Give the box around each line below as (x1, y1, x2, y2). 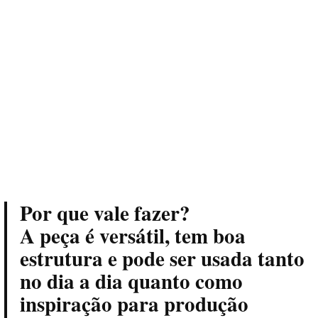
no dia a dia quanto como (20, 265, 243, 296)
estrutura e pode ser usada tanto (20, 243, 305, 273)
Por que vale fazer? (20, 197, 190, 228)
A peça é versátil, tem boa (20, 220, 246, 251)
